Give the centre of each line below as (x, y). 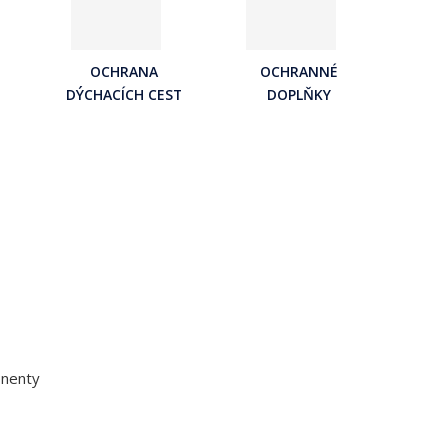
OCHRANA (123, 71)
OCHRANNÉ (298, 71)
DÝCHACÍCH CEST (123, 94)
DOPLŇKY (298, 94)
